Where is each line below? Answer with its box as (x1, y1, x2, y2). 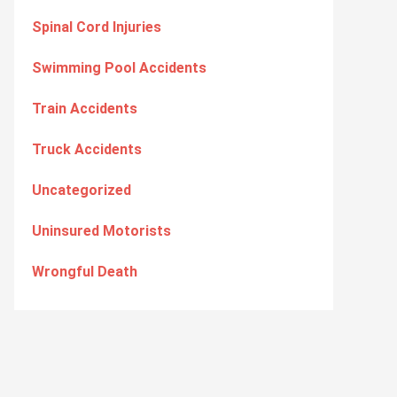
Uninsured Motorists (32, 222, 171, 239)
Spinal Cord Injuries (32, 19, 161, 35)
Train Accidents (32, 100, 137, 117)
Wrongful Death (32, 263, 137, 280)
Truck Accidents (32, 141, 142, 158)
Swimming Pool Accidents (32, 59, 206, 76)
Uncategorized (32, 182, 131, 198)
